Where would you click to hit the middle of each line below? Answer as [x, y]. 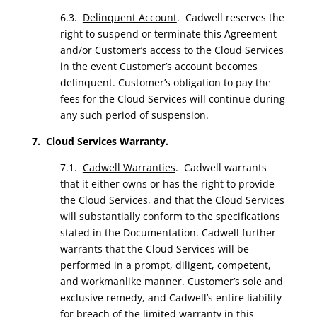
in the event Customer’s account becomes [158, 66]
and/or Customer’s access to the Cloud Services [172, 50]
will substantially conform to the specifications [170, 216]
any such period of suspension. [134, 115]
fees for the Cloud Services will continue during [172, 99]
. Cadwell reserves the [230, 17]
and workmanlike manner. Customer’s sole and [171, 281]
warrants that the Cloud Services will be [154, 249]
